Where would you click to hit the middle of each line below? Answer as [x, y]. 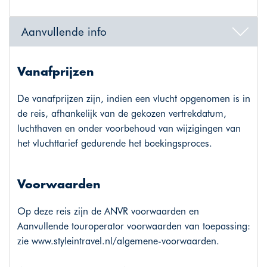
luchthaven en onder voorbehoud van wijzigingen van [129, 129]
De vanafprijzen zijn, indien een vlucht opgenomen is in [133, 99]
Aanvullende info [64, 31]
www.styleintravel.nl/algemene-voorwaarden [124, 241]
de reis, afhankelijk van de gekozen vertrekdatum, [122, 114]
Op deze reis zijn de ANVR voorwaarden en [108, 212]
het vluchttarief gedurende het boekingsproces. [114, 144]
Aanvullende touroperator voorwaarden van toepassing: [133, 226]
